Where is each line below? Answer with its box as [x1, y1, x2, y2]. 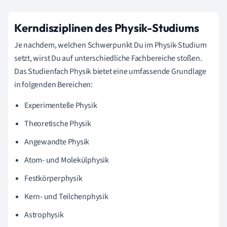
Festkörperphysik [24, 172, 83, 184]
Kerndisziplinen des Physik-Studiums [14, 20, 199, 35]
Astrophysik [24, 209, 64, 220]
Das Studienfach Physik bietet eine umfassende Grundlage [14, 65, 206, 77]
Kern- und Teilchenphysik [24, 191, 108, 202]
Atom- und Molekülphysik [24, 154, 109, 166]
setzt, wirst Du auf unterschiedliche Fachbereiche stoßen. [14, 52, 202, 64]
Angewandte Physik [24, 136, 90, 147]
